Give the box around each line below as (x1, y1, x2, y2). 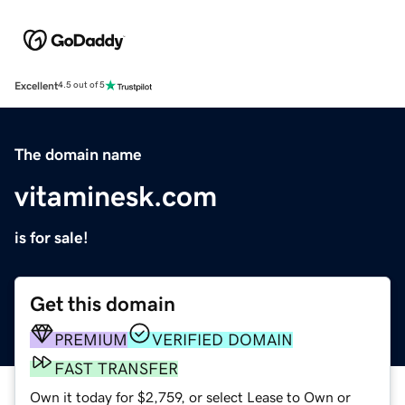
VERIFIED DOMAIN (152, 331, 293, 348)
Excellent (14, 80, 58, 91)
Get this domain (30, 293, 175, 315)
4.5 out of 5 (58, 80, 105, 90)
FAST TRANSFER (54, 360, 178, 377)
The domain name (14, 146, 142, 163)
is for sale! (14, 229, 89, 246)
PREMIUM (54, 331, 127, 348)
